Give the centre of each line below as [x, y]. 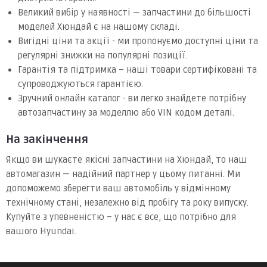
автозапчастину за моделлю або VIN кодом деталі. [126, 112]
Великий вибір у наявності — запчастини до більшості [134, 12]
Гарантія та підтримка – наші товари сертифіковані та [137, 69]
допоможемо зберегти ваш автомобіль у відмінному [118, 188]
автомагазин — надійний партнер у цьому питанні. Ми [123, 174]
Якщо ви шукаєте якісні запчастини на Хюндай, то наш [127, 159]
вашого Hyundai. [41, 231]
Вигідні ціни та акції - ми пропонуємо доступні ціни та [138, 41]
